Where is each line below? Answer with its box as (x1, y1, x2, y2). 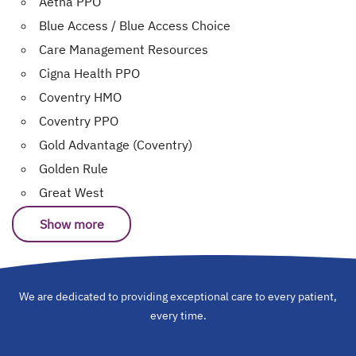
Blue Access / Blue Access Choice (39, 17, 230, 33)
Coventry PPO (39, 113, 118, 129)
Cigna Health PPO (39, 65, 140, 81)
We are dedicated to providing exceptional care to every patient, (19, 289, 337, 304)
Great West (39, 184, 104, 200)
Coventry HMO (39, 89, 122, 105)
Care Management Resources (39, 41, 208, 57)
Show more (39, 216, 104, 232)
